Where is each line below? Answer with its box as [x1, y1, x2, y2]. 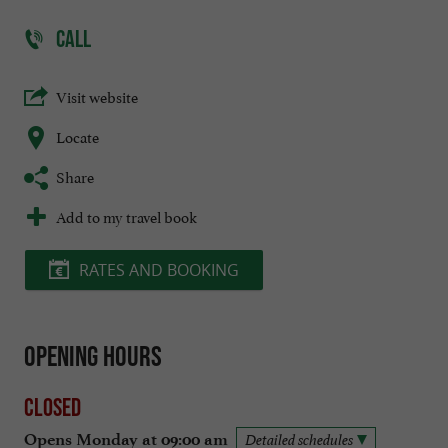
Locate [56, 124, 99, 148]
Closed [24, 392, 81, 421]
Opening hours [24, 340, 162, 373]
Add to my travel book [56, 204, 197, 228]
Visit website [56, 84, 138, 108]
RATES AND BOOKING [79, 259, 239, 282]
